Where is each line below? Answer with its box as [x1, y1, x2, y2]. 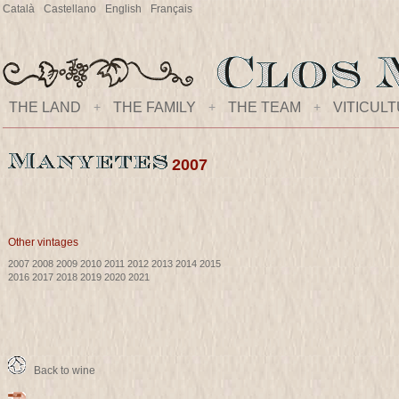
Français [151, 3, 192, 15]
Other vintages [8, 236, 78, 248]
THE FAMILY [113, 100, 196, 115]
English [105, 3, 142, 15]
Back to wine [26, 364, 95, 377]
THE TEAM [228, 100, 301, 115]
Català [3, 3, 35, 15]
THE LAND [9, 100, 81, 115]
